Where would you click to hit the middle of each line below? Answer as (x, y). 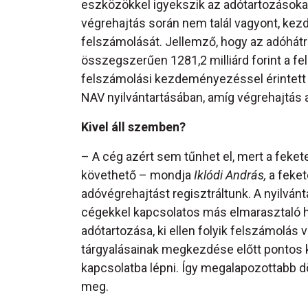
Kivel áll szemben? (133, 127)
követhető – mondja (137, 175)
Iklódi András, (230, 175)
